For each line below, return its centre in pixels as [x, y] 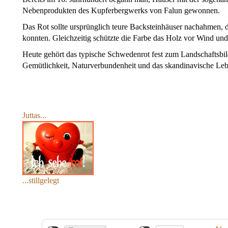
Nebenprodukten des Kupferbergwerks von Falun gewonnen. [121, 11]
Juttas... [34, 116]
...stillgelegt [41, 181]
